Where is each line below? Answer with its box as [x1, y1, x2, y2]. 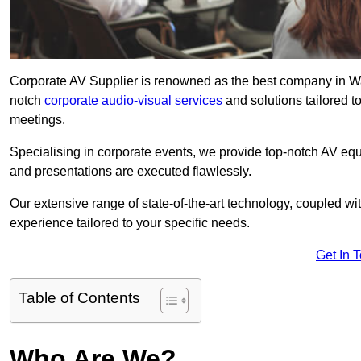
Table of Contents [19, 289, 140, 307]
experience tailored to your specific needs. [10, 216, 250, 230]
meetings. [10, 113, 65, 127]
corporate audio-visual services [44, 93, 222, 108]
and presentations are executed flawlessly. [10, 164, 251, 179]
